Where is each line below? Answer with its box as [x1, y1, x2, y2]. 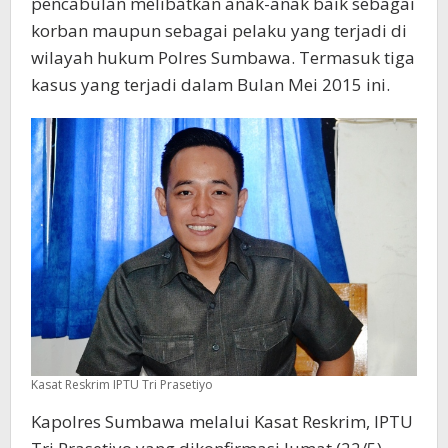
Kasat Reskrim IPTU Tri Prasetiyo [31, 375, 213, 393]
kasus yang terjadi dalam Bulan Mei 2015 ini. [31, 73, 390, 97]
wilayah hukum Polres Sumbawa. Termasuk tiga [31, 46, 415, 70]
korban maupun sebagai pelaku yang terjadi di [31, 19, 407, 43]
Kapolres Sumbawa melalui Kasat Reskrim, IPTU [31, 409, 413, 433]
